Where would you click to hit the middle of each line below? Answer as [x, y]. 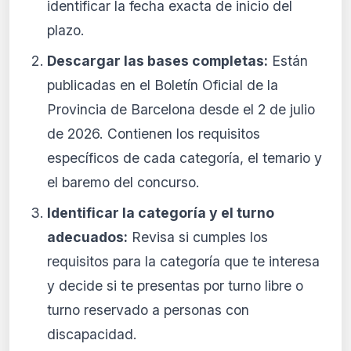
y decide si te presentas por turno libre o [175, 286]
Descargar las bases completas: [157, 61]
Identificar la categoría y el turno [161, 213]
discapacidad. [92, 335]
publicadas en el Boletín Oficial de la [163, 85]
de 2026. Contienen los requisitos [154, 134]
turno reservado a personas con [148, 310]
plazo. [66, 31]
